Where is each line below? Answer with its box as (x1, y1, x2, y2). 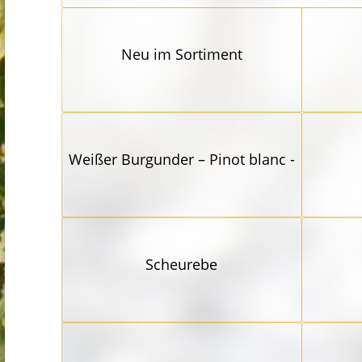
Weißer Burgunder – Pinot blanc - (68, 149, 295, 170)
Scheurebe (145, 255, 218, 275)
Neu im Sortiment (120, 44, 242, 65)
